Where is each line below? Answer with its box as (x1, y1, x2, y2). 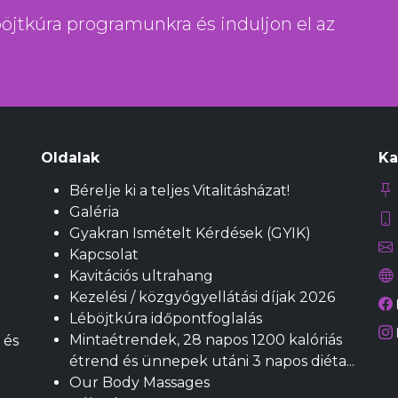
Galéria (69, 203, 119, 220)
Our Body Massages (69, 374, 210, 391)
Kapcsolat (69, 246, 139, 263)
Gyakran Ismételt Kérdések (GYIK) (69, 225, 311, 242)
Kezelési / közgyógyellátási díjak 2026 (69, 289, 335, 306)
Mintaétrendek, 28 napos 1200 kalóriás (69, 331, 342, 348)
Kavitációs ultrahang (69, 267, 213, 284)
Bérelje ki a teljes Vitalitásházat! (69, 182, 290, 199)
